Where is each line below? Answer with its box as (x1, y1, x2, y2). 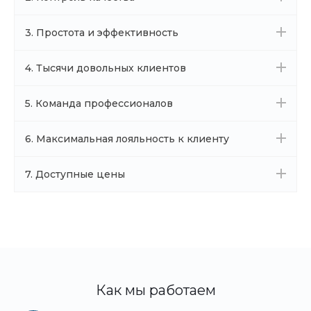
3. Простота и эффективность (25, 26, 178, 39)
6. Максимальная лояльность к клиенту (25, 133, 229, 145)
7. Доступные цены (25, 168, 125, 180)
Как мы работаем (95, 282, 216, 299)
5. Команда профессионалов (25, 97, 173, 110)
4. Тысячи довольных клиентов (25, 62, 186, 74)
